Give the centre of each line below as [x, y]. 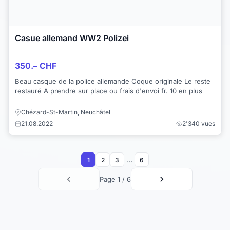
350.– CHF [36, 65]
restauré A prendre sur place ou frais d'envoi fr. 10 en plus [109, 91]
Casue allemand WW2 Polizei [72, 38]
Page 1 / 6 [115, 179]
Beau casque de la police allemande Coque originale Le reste [113, 81]
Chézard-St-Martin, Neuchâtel [66, 112]
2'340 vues [199, 124]
